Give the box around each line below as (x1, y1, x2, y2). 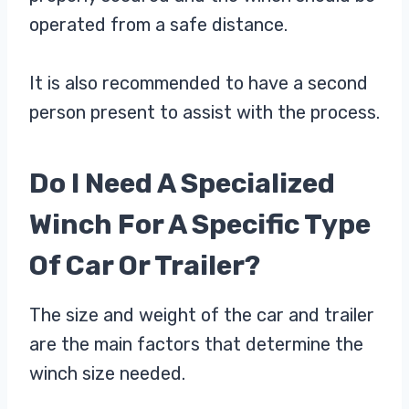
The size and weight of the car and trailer (29, 304, 374, 327)
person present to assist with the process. (29, 101, 380, 124)
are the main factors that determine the (29, 333, 363, 356)
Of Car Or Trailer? (29, 249, 260, 283)
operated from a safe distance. (29, 14, 288, 37)
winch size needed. (29, 362, 185, 385)
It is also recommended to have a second (29, 72, 368, 95)
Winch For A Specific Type (29, 208, 371, 242)
